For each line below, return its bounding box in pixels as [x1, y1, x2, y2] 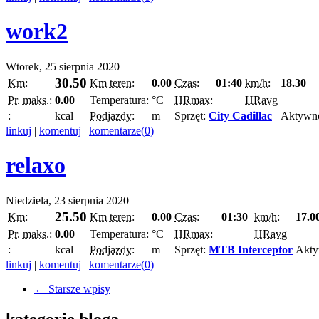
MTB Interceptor [209, 243, 293, 256]
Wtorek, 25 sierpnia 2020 [6, 60, 120, 73]
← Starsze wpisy [34, 282, 110, 295]
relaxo [6, 152, 66, 179]
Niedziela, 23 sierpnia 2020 [6, 194, 129, 206]
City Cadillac [209, 109, 272, 122]
